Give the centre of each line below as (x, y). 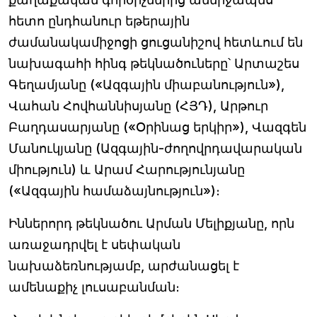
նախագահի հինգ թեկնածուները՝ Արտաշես (154, 63)
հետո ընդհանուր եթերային (99, 21)
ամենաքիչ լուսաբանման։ (94, 287)
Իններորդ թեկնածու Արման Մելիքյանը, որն (151, 223)
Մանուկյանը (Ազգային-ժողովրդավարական (155, 148)
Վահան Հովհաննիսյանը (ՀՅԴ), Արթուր (138, 106)
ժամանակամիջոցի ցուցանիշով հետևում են (156, 42)
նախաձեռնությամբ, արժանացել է (124, 266)
